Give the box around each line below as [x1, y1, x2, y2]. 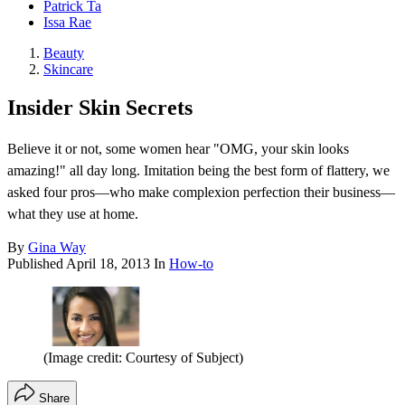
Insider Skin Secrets [7, 96, 193, 120]
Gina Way [28, 240, 86, 256]
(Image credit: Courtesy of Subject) [43, 349, 243, 365]
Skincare [43, 61, 93, 78]
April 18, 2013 [66, 256, 150, 272]
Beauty [43, 45, 84, 61]
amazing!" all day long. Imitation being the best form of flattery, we [7, 163, 390, 179]
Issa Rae [43, 14, 91, 31]
